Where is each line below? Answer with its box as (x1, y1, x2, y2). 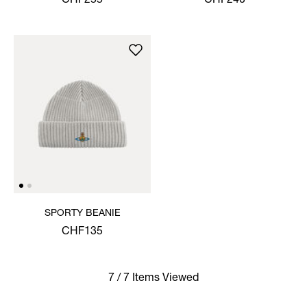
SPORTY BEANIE (44, 208, 121, 219)
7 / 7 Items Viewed (108, 273, 199, 284)
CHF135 (62, 226, 103, 238)
